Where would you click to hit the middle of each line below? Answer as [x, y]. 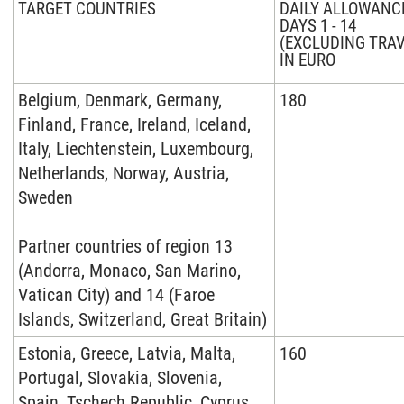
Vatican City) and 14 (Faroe [116, 295]
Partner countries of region [114, 246]
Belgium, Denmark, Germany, [120, 100]
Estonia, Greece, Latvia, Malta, [127, 353]
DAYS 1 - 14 [318, 26]
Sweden [46, 197]
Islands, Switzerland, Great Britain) [142, 319]
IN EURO [308, 60]
